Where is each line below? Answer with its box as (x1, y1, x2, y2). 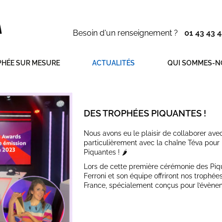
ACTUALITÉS (92, 59, 135, 67)
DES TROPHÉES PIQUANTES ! (84, 108, 207, 118)
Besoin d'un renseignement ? (73, 28, 182, 38)
